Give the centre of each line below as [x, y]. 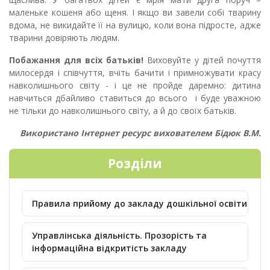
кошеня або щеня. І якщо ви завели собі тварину [156, 13]
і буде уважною [228, 98]
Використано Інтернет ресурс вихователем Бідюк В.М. [140, 133]
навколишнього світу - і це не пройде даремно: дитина [135, 86]
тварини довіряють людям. [64, 38]
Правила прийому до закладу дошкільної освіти [140, 204]
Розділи [135, 164]
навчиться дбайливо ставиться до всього [100, 98]
